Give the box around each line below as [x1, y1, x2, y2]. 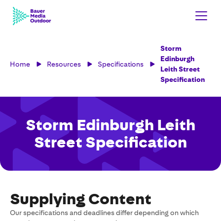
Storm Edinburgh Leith [26, 116, 195, 134]
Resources [47, 60, 81, 68]
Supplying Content [10, 190, 151, 208]
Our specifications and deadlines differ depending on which [10, 209, 199, 217]
